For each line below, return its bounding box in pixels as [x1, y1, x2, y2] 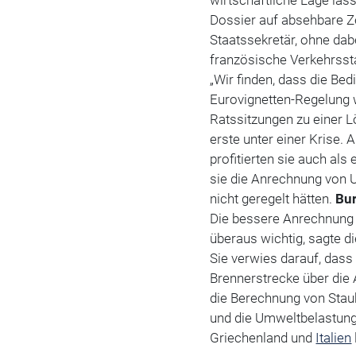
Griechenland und [210, 330, 316, 346]
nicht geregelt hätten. [210, 191, 336, 207]
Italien [315, 330, 352, 346]
